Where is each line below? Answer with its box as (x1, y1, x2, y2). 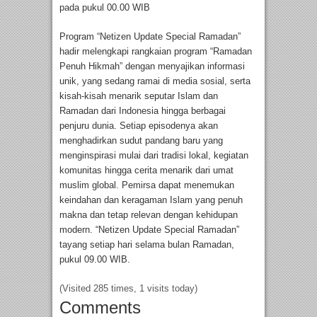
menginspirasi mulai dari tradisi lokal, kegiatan (59, 149, 248, 161)
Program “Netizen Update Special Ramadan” (59, 30, 241, 42)
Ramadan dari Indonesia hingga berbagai (59, 105, 226, 116)
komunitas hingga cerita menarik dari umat (59, 164, 234, 175)
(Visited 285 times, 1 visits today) (59, 282, 197, 294)
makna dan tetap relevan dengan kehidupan (59, 209, 238, 220)
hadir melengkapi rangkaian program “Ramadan (59, 45, 252, 57)
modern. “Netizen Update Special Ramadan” (59, 224, 239, 235)
